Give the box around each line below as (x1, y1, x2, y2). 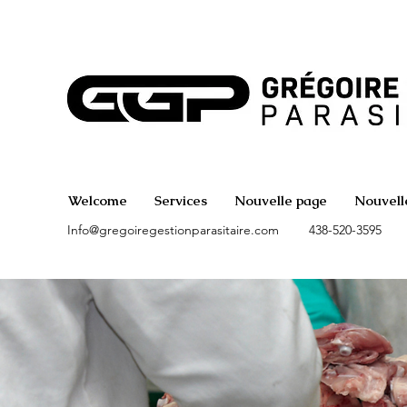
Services (154, 192, 207, 209)
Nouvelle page (234, 192, 327, 209)
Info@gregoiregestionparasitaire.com (67, 222, 279, 238)
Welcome (68, 192, 127, 209)
